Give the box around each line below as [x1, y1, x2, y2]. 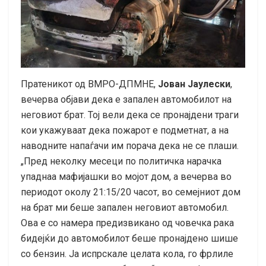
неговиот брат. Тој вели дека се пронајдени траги [21, 109, 239, 121]
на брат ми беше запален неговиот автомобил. [21, 201, 229, 213]
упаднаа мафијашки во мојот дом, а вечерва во [21, 170, 232, 182]
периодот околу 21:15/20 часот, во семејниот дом [21, 186, 240, 198]
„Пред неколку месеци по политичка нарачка [21, 155, 221, 167]
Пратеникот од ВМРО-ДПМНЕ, [21, 78, 158, 90]
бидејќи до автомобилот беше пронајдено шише [21, 232, 238, 244]
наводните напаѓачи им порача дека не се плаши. [21, 140, 239, 151]
